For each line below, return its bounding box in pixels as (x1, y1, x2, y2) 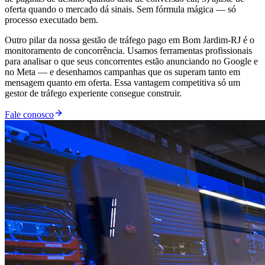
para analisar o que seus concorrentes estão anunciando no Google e (5, 56, 258, 67)
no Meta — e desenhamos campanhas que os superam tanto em (5, 67, 240, 77)
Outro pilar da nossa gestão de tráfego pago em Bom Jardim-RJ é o (5, 35, 254, 46)
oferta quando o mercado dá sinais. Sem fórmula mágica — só (5, 4, 236, 15)
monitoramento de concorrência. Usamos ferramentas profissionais (5, 46, 252, 56)
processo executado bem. (5, 15, 98, 25)
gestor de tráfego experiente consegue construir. (5, 88, 182, 99)
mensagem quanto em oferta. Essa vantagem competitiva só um (5, 77, 240, 88)
